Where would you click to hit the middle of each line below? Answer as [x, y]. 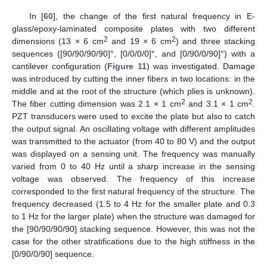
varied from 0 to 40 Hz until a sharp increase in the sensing [133, 166]
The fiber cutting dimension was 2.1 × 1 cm [97, 103]
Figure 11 [127, 66]
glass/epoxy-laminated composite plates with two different [133, 28]
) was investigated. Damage [201, 66]
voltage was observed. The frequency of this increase [133, 178]
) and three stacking [215, 41]
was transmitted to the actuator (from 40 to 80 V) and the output [133, 141]
